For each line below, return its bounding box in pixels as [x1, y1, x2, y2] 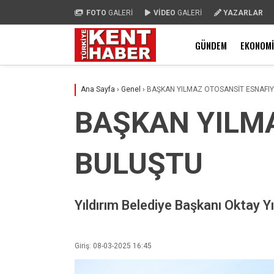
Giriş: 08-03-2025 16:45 [75, 241, 152, 250]
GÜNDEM [195, 38, 227, 52]
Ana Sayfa [81, 85, 115, 94]
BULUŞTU [75, 146, 203, 181]
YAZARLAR [223, 8, 263, 17]
